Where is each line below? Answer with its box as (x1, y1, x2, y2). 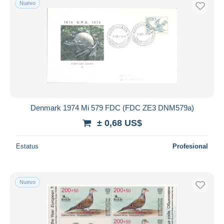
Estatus (16, 142, 38, 150)
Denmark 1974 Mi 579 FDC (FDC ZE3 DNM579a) (30, 103, 194, 112)
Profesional (172, 142, 208, 150)
